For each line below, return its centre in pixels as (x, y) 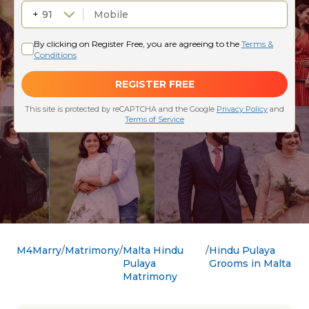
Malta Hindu (153, 250)
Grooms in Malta (250, 263)
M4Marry (39, 250)
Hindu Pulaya (242, 250)
